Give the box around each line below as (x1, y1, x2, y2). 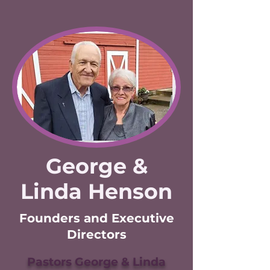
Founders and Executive (19, 211, 174, 225)
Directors (66, 227, 127, 242)
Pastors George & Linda (27, 255, 166, 269)
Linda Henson (20, 178, 172, 204)
